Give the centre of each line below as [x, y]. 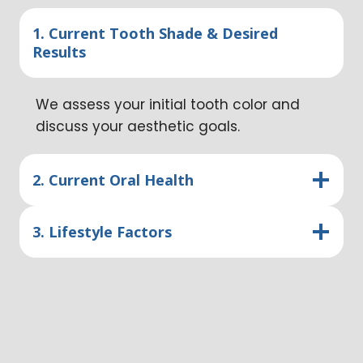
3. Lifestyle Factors [102, 231]
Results [59, 52]
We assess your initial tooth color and [168, 105]
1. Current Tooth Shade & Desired [155, 34]
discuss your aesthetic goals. [138, 127]
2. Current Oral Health [113, 179]
